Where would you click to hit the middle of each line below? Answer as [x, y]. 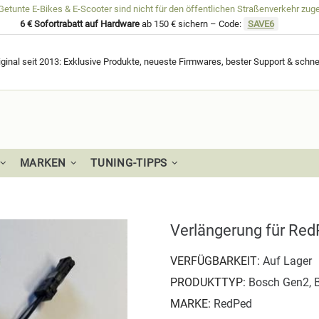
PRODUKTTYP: [209, 282]
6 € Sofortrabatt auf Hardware [79, 24]
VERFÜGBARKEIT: [216, 261]
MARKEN [43, 163]
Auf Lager [287, 261]
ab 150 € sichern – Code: [191, 24]
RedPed [233, 304]
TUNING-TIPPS [129, 163]
